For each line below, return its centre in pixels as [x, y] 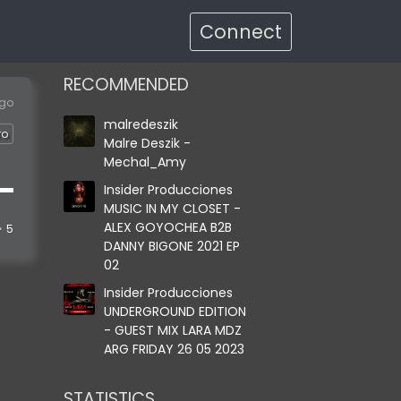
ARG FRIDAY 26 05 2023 [174, 349]
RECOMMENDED [126, 85]
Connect [241, 32]
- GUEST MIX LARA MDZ [173, 330]
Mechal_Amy [145, 162]
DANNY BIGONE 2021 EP [172, 246]
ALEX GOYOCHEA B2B [168, 227]
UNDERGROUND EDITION [175, 311]
